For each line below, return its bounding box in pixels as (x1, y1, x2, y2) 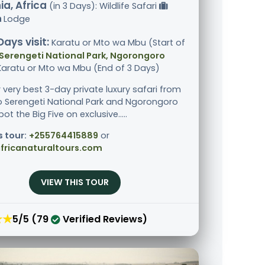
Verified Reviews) (60, 212, 147, 226)
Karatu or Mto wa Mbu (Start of (49, 37, 185, 49)
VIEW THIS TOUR (40, 176, 109, 189)
